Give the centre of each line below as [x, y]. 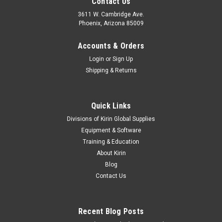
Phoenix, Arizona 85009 [111, 24]
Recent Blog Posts [111, 212]
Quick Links [111, 106]
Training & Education [111, 142]
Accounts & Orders [111, 46]
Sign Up [123, 59]
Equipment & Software [111, 131]
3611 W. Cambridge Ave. [111, 15]
